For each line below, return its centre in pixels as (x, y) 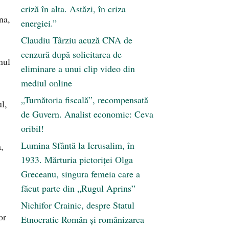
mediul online (47, 83)
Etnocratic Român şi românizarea (83, 220)
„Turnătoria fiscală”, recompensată (85, 100)
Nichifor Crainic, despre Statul (78, 205)
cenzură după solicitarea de (71, 54)
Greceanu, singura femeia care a (81, 174)
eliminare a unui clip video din (78, 69)
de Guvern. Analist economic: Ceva (87, 114)
